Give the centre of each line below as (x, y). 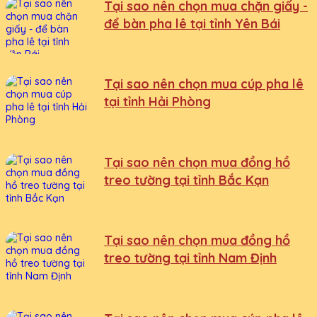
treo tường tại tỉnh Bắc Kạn (186, 180)
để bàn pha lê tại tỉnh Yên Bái (192, 23)
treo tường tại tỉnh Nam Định (190, 258)
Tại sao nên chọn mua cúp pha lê (204, 84)
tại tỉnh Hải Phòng (157, 102)
